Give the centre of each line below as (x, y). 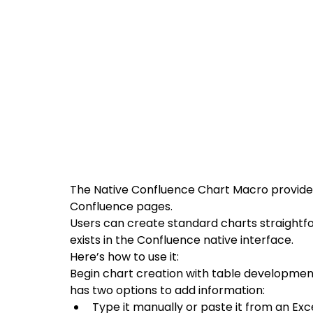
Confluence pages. (121, 206)
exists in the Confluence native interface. (183, 240)
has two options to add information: (169, 290)
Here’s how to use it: (124, 256)
